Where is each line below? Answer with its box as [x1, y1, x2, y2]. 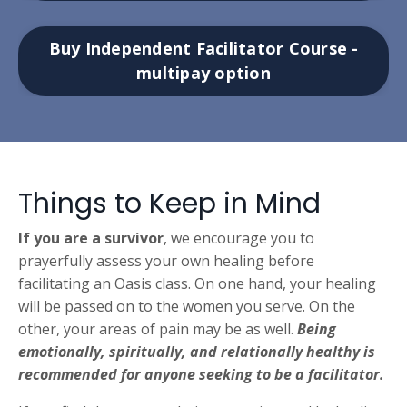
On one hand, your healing [194, 273, 376, 293]
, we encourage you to [164, 227, 314, 248]
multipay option [136, 62, 271, 84]
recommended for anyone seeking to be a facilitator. [18, 363, 384, 384]
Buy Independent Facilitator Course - [48, 37, 359, 59]
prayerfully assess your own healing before [18, 250, 314, 271]
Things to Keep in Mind [18, 184, 321, 223]
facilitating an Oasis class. [18, 273, 194, 293]
